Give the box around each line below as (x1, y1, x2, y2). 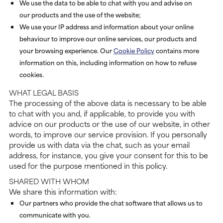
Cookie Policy (113, 45, 154, 56)
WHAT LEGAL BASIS (9, 87, 79, 99)
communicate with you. (19, 210, 91, 220)
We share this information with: (9, 186, 117, 198)
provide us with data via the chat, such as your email (9, 139, 190, 151)
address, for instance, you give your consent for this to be (9, 149, 208, 161)
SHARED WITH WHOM (9, 175, 89, 187)
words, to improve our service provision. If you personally (9, 128, 207, 140)
